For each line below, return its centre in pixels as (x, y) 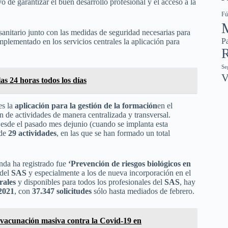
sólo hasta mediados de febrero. (143, 191)
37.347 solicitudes (62, 191)
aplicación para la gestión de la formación (86, 106)
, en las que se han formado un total (113, 133)
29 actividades (32, 133)
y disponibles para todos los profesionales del (90, 182)
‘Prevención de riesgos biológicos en (130, 164)
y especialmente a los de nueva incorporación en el (109, 173)
